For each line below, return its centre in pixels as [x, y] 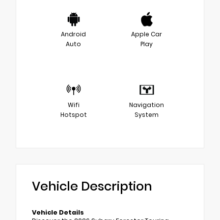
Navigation [147, 105]
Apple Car [147, 34]
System [147, 115]
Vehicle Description [92, 186]
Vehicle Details [58, 212]
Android [73, 34]
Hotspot [73, 115]
